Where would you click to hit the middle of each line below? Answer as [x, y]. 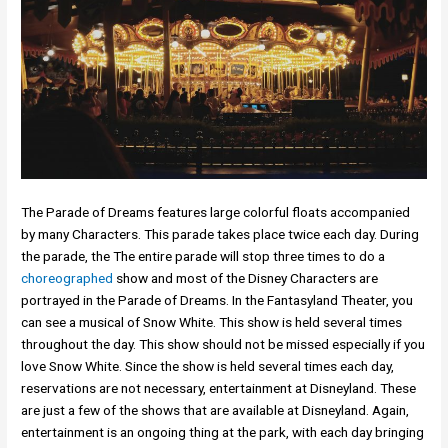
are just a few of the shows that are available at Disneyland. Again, [215, 410]
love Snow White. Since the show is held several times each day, [208, 366]
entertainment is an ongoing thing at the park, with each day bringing [223, 432]
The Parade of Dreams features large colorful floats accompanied [216, 212]
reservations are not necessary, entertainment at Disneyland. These [219, 388]
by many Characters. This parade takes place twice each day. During [220, 234]
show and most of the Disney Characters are [246, 278]
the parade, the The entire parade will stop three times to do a [203, 256]
